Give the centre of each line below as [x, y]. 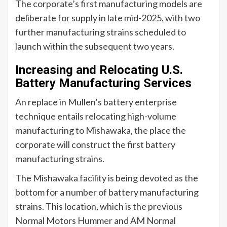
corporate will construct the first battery [95, 144]
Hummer [95, 220]
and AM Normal [144, 220]
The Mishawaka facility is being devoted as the [107, 178]
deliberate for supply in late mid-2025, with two [108, 18]
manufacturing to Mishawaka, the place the [101, 130]
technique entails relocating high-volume [96, 116]
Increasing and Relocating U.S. [99, 70]
